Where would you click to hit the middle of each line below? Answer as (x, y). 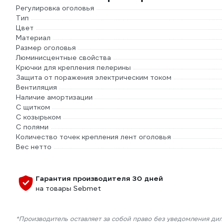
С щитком (33, 107)
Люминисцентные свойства (63, 57)
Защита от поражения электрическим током (94, 77)
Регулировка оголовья (55, 8)
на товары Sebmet (68, 188)
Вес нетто (34, 147)
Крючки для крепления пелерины (73, 67)
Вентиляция (36, 87)
